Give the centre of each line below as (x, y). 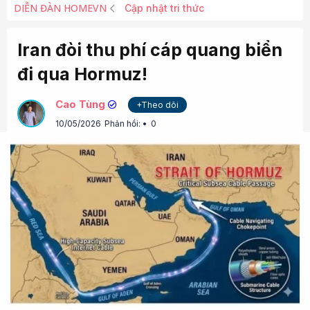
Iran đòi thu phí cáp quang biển (150, 50)
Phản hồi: (124, 124)
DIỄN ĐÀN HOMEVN (60, 8)
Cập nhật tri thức (165, 8)
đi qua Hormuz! (82, 74)
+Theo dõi (157, 105)
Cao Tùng (80, 104)
